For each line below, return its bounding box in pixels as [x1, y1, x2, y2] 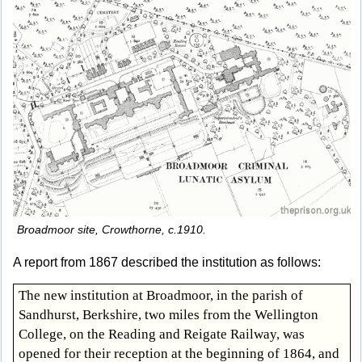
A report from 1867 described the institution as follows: [13, 255, 321, 270]
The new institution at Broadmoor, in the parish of [19, 287, 303, 303]
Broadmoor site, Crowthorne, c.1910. [17, 223, 206, 237]
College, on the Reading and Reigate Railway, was [19, 326, 305, 342]
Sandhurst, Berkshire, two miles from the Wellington [19, 306, 318, 322]
